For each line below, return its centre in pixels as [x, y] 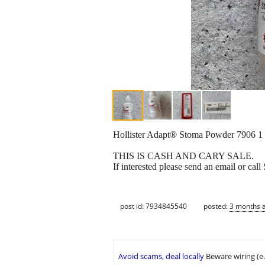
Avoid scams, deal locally [161, 256]
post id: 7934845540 [153, 206]
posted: [216, 206]
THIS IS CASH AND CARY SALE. [183, 156]
